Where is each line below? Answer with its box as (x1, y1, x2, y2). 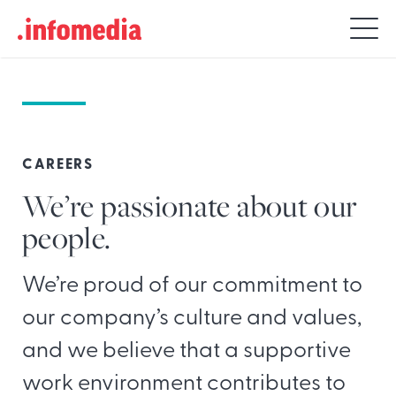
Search (38, 11, 84, 30)
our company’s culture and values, (22, 308, 362, 331)
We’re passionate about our (22, 184, 358, 227)
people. (22, 216, 111, 259)
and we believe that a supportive (22, 340, 351, 363)
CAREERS (22, 157, 94, 172)
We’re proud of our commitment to (22, 275, 362, 298)
